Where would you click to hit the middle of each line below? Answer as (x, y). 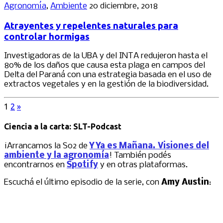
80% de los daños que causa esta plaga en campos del (105, 66)
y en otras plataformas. (143, 165)
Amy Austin (185, 182)
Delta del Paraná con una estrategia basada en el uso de (108, 75)
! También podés (140, 155)
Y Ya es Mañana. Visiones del (149, 146)
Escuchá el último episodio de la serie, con (83, 182)
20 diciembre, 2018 (123, 6)
